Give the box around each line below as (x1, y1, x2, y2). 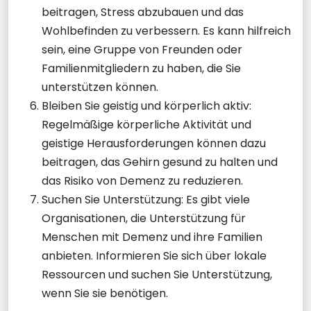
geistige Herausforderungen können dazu (42, 135, 266, 151)
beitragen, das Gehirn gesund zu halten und (42, 153, 278, 170)
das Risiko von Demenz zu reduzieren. (42, 172, 243, 189)
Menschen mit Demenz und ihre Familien (42, 228, 262, 245)
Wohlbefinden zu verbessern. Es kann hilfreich (42, 22, 291, 39)
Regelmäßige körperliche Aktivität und (42, 116, 251, 133)
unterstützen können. (42, 78, 158, 95)
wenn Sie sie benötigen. (42, 285, 168, 301)
